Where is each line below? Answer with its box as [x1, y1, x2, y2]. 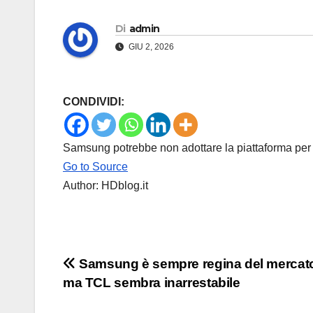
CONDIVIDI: [63, 96, 124, 108]
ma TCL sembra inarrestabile [63, 275, 240, 291]
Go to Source [63, 161, 128, 173]
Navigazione [62, 255, 194, 283]
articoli [62, 284, 134, 312]
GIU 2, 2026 [126, 42, 174, 52]
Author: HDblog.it [63, 180, 148, 192]
